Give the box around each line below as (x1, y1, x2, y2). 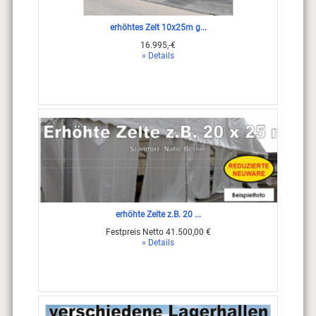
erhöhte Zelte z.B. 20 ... (115, 209, 201, 220)
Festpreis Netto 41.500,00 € (105, 227, 211, 238)
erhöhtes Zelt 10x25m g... (109, 23, 207, 33)
